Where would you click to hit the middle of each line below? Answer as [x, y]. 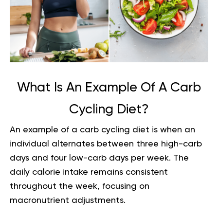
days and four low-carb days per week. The [99, 158]
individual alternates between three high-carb [106, 144]
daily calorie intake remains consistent [89, 172]
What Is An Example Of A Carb [109, 88]
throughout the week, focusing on [80, 186]
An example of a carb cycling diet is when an [102, 130]
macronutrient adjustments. [68, 200]
